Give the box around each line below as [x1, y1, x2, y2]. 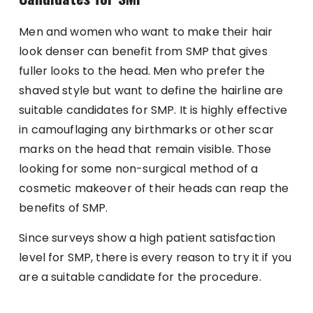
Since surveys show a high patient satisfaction [19, 230, 276, 247]
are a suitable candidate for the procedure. [19, 269, 261, 286]
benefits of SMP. [19, 200, 108, 217]
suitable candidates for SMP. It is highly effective [19, 102, 287, 119]
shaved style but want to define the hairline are [19, 82, 284, 99]
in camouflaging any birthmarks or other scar [19, 122, 274, 138]
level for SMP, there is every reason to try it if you [19, 249, 292, 266]
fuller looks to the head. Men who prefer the [19, 63, 265, 80]
